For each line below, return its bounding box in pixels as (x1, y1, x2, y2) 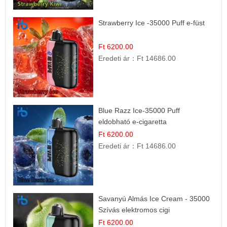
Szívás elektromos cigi (98, 205, 170, 214)
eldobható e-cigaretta (98, 118, 167, 126)
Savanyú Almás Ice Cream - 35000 (98, 194, 210, 203)
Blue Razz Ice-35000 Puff (98, 106, 180, 115)
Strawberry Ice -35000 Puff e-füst (98, 18, 205, 27)
